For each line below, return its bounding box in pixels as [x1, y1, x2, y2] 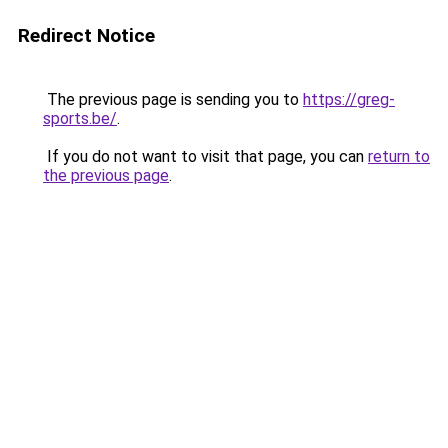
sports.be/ [43, 109, 117, 128]
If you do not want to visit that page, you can [43, 147, 368, 166]
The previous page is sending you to [43, 90, 303, 109]
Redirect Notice [18, 24, 155, 47]
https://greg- [303, 90, 395, 109]
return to [368, 147, 430, 166]
